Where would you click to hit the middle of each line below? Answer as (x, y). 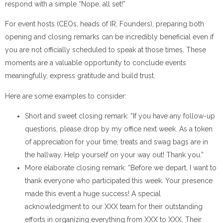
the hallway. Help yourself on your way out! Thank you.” (114, 155)
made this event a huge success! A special (93, 193)
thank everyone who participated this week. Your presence (119, 180)
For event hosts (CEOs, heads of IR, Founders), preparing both (105, 24)
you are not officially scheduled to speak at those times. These (106, 50)
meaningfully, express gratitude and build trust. (80, 76)
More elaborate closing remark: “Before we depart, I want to (121, 167)
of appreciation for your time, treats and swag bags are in (116, 142)
